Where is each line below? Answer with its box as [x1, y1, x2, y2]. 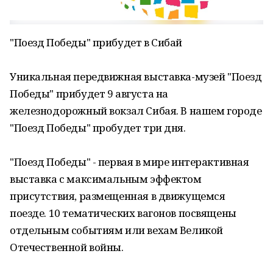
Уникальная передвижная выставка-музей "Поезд [10, 69, 262, 83]
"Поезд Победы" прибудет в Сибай [10, 35, 182, 49]
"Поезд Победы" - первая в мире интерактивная [10, 155, 249, 169]
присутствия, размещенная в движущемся [10, 189, 225, 203]
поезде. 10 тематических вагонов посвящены [10, 206, 236, 220]
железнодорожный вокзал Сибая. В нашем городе [10, 104, 262, 118]
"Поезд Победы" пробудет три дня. [10, 121, 186, 135]
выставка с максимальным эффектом [10, 172, 202, 186]
